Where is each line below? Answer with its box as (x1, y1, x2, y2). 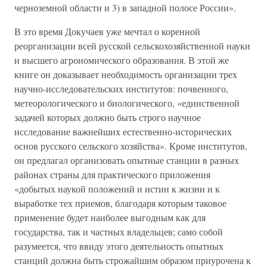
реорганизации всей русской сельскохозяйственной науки (14, 39, 250, 52)
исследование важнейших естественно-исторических (14, 125, 232, 138)
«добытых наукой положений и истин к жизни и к (14, 182, 220, 195)
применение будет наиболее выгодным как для (14, 210, 206, 223)
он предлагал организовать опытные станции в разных (14, 153, 239, 166)
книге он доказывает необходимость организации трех (14, 67, 237, 80)
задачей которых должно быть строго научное (14, 110, 201, 123)
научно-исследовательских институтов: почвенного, (14, 82, 228, 95)
